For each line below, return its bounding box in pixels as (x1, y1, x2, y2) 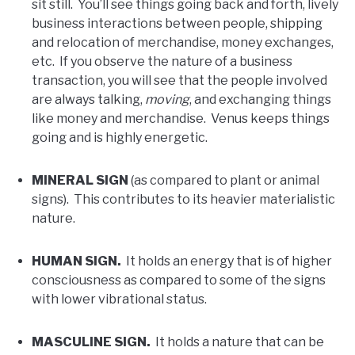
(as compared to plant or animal (128, 173, 319, 189)
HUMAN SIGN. (32, 254, 121, 269)
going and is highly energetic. (32, 130, 208, 146)
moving (145, 92, 189, 108)
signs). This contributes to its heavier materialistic (32, 192, 335, 208)
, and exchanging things (189, 92, 331, 108)
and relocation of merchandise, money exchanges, (32, 35, 334, 51)
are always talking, (32, 92, 145, 108)
